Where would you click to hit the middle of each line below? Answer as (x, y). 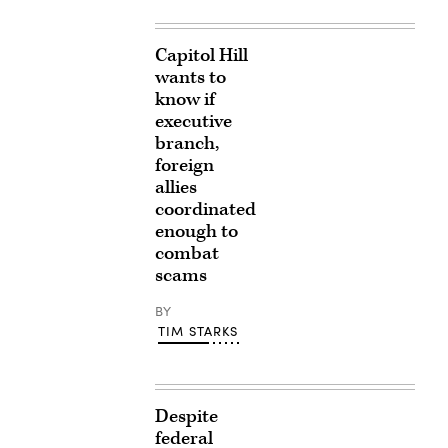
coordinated (205, 209)
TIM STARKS (198, 331)
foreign (184, 165)
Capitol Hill (201, 55)
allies (175, 187)
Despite (186, 416)
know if (184, 99)
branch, (186, 143)
